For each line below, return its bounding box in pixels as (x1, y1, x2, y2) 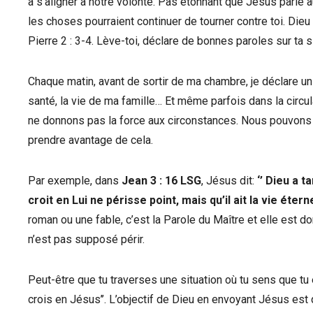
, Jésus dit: (201, 174, 257, 187)
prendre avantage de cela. (28, 133, 153, 147)
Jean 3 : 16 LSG (122, 174, 201, 187)
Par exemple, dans (28, 174, 122, 187)
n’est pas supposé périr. (28, 233, 145, 246)
